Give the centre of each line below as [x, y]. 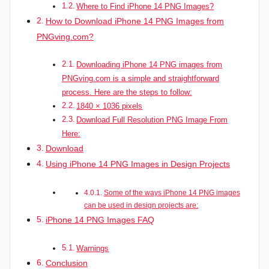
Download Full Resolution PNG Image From [152, 120]
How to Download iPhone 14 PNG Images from [134, 21]
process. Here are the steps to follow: [127, 92]
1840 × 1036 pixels [110, 106]
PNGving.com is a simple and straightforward [140, 79]
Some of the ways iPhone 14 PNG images [172, 193]
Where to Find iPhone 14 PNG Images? [145, 6]
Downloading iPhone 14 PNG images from [150, 65]
